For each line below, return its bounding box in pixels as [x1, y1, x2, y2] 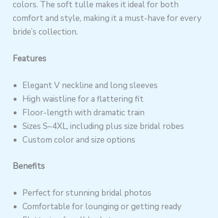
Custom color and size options [22, 134, 136, 146]
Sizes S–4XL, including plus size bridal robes [22, 121, 184, 132]
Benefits [13, 160, 45, 172]
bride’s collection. [13, 26, 78, 37]
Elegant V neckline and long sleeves [22, 80, 158, 91]
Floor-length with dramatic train [22, 107, 145, 119]
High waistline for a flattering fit [22, 93, 144, 105]
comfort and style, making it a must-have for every [13, 12, 202, 24]
